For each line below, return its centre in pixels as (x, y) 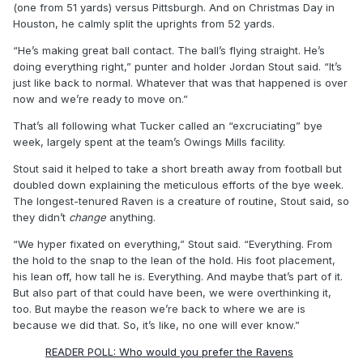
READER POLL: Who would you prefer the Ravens (169, 352)
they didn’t (41, 218)
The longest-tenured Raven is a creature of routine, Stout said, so (181, 201)
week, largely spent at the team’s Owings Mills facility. (149, 142)
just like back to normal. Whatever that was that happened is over (180, 83)
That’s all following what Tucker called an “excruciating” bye (168, 126)
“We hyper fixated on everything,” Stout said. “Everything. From (173, 244)
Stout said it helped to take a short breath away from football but (177, 169)
